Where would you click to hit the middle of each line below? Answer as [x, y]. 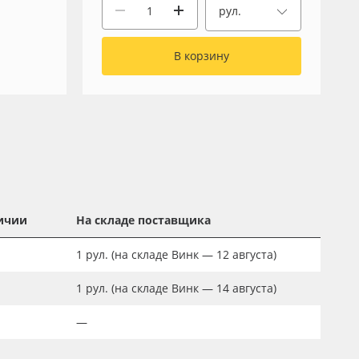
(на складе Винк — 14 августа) [192, 288]
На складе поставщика [143, 220]
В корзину [201, 56]
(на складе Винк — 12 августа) [192, 254]
